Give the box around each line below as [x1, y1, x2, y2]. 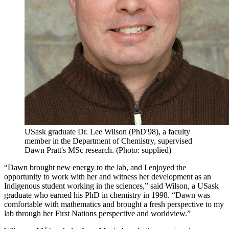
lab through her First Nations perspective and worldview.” [4, 209, 191, 218]
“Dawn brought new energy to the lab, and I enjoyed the [4, 163, 186, 172]
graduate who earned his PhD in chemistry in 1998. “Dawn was [4, 191, 210, 200]
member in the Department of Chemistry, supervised [25, 136, 192, 146]
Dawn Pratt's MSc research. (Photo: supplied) [25, 146, 171, 155]
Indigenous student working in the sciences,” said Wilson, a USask [4, 181, 219, 191]
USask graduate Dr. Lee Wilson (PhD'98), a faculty [25, 127, 190, 136]
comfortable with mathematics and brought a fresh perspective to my [4, 200, 224, 209]
